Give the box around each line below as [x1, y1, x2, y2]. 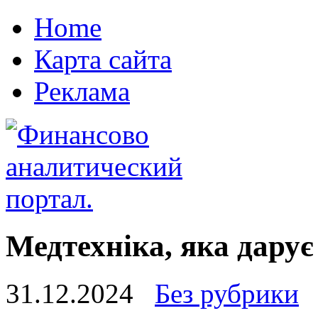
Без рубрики [155, 278, 299, 309]
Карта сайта [34, 44, 172, 75]
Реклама [34, 76, 130, 106]
